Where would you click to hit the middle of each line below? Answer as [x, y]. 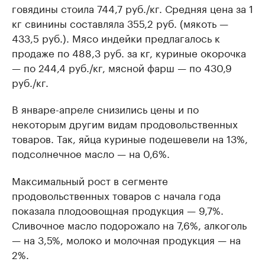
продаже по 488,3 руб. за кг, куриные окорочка [129, 52]
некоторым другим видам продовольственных [125, 123]
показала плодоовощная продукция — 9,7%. [118, 209]
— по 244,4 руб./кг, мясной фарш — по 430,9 [122, 67]
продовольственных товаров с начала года [116, 195]
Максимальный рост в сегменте [90, 180]
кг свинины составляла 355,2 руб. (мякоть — [120, 22]
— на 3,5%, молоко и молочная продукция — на [126, 239]
